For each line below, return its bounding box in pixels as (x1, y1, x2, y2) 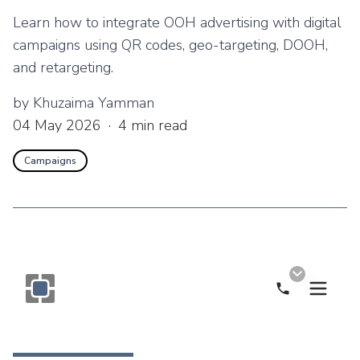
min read (127, 116, 187, 135)
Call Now (281, 286, 345, 306)
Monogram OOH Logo (25, 301, 168, 321)
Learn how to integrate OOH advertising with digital (13, 13, 342, 32)
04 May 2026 (13, 116, 101, 135)
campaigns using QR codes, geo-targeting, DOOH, (13, 35, 328, 55)
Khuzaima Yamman (33, 93, 154, 112)
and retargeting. (13, 58, 113, 77)
